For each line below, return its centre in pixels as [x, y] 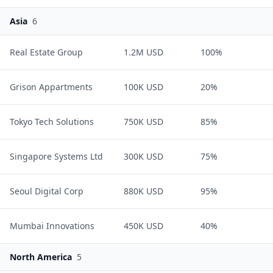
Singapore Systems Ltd [56, 156]
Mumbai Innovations [52, 226]
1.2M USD [144, 52]
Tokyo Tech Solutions [52, 122]
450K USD [144, 226]
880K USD [144, 191]
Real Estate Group [46, 52]
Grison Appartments [51, 87]
